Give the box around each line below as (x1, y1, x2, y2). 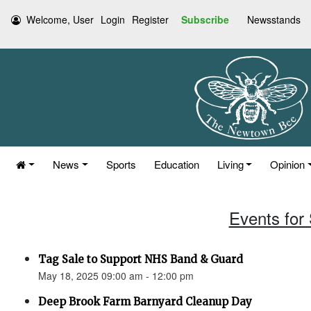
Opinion (270, 157, 305, 171)
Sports (106, 157, 136, 171)
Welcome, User (26, 12, 94, 26)
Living (217, 157, 244, 171)
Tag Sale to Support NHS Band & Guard (38, 253, 243, 266)
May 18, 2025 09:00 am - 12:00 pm (38, 269, 194, 283)
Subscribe (181, 12, 229, 26)
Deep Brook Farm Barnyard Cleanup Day (38, 295, 252, 308)
